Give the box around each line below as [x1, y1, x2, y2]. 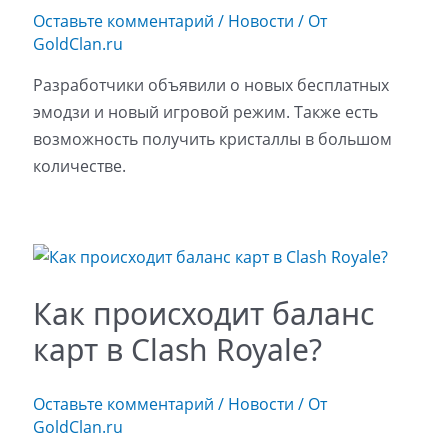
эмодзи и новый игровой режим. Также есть [32, 100, 378, 123]
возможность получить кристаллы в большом [32, 127, 392, 150]
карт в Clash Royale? [32, 328, 322, 370]
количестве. [32, 154, 126, 177]
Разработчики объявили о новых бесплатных [32, 73, 389, 96]
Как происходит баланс [32, 292, 374, 334]
